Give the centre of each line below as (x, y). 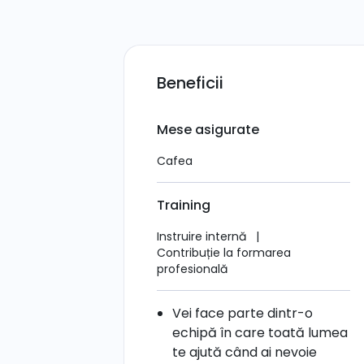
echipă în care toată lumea (260, 333)
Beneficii (190, 83)
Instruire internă (203, 236)
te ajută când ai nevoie (245, 352)
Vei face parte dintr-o (243, 313)
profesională (192, 269)
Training (184, 205)
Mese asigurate (208, 130)
